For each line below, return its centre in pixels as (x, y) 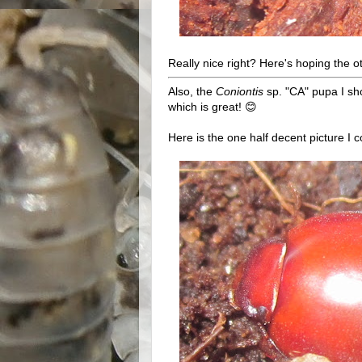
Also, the (192, 91)
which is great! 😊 (213, 106)
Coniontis (240, 91)
